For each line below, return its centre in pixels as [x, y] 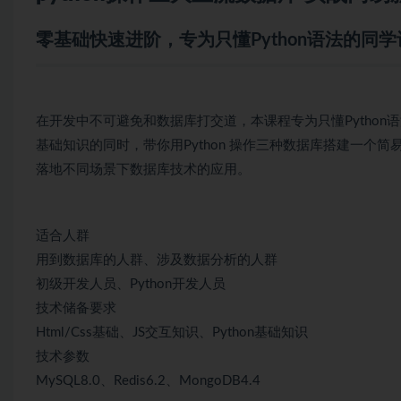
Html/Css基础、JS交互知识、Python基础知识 [172, 332]
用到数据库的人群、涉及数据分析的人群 [157, 260]
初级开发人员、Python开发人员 [131, 284]
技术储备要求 [76, 308]
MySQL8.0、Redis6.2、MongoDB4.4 [148, 380]
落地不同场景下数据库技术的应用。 [143, 169]
